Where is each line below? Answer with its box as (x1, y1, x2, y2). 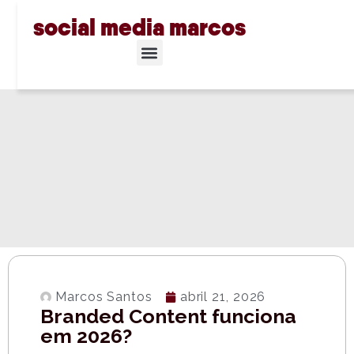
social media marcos (33, 12, 246, 43)
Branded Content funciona (40, 304, 296, 328)
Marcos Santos (55, 289, 153, 304)
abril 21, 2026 (179, 289, 266, 304)
